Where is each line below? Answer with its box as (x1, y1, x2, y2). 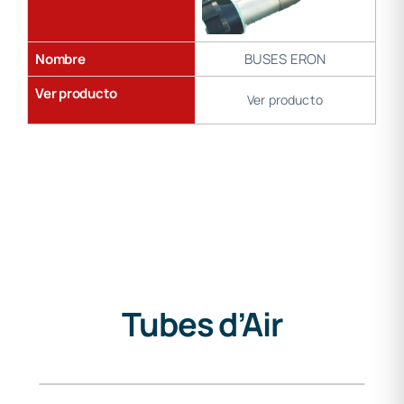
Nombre (34, 50, 86, 69)
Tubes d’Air (121, 301, 283, 347)
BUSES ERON (243, 50, 326, 69)
